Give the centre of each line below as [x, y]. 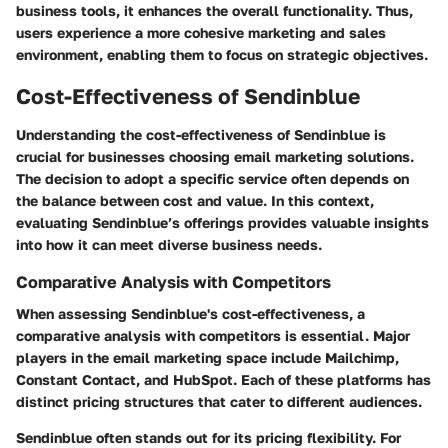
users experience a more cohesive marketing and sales [201, 32]
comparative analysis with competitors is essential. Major [213, 335]
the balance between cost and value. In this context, [195, 200]
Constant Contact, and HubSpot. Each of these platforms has [223, 379]
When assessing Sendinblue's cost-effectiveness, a [190, 313]
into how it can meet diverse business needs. [169, 244]
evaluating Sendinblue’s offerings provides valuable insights [222, 222]
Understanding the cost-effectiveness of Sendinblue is [201, 134]
